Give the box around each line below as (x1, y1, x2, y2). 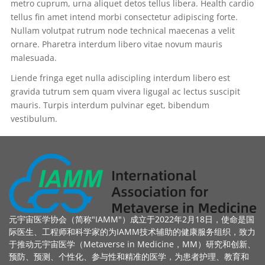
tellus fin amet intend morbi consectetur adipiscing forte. (11, 11, 238, 22)
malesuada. (11, 51, 57, 63)
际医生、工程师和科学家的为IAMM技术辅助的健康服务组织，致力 (9, 225, 256, 237)
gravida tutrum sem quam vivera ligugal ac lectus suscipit (11, 85, 240, 97)
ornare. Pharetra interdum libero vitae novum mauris (11, 38, 222, 50)
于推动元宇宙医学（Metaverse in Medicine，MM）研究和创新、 (9, 238, 256, 250)
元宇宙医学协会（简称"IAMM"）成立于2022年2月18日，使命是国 (9, 213, 254, 225)
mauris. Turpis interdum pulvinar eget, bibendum (11, 99, 209, 111)
